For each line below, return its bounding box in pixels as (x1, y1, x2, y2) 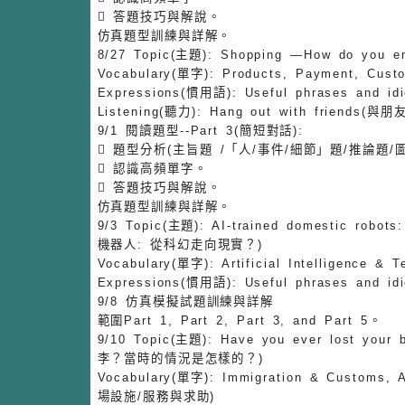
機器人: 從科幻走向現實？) (97, 237, 264, 251)
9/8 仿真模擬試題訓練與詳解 (97, 294, 274, 308)
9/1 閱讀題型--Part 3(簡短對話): (97, 123, 305, 137)
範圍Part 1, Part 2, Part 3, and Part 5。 (97, 313, 382, 327)
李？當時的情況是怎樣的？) (97, 351, 265, 365)
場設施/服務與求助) (97, 389, 216, 403)
